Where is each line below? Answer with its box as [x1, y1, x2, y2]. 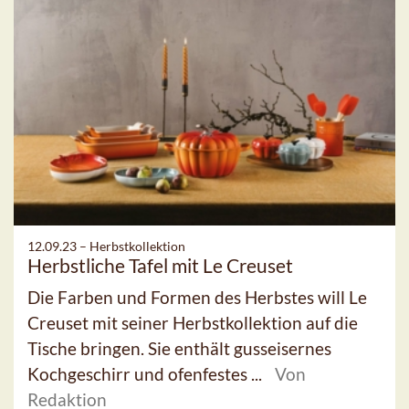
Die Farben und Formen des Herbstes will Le [27, 286, 367, 308]
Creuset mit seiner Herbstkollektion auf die [27, 311, 358, 333]
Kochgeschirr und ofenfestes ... [27, 362, 266, 384]
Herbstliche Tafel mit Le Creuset [27, 253, 293, 277]
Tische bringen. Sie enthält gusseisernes [27, 337, 331, 359]
